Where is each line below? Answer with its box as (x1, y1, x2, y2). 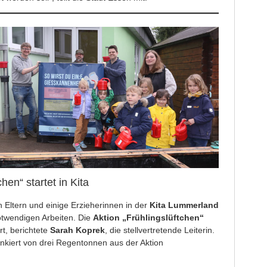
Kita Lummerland (149, 200, 219, 210)
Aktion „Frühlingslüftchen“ (92, 212, 204, 222)
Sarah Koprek (49, 225, 105, 235)
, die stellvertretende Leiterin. (104, 225, 215, 235)
